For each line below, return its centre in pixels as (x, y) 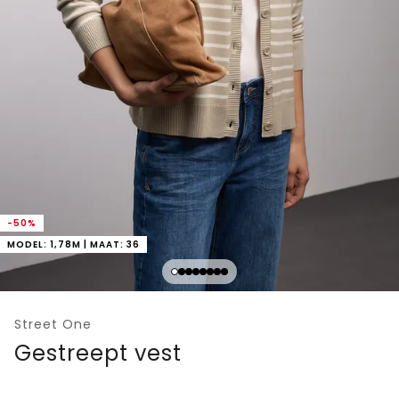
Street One (53, 324)
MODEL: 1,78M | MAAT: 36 (73, 244)
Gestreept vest (98, 353)
